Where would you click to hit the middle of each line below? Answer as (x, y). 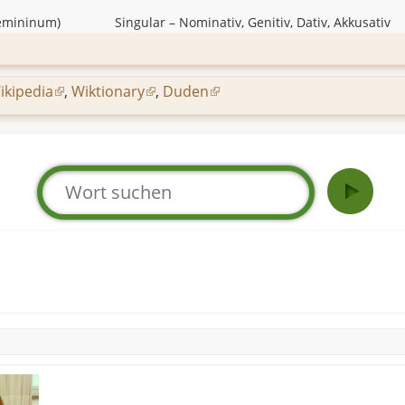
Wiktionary (108, 91)
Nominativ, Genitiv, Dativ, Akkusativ (285, 23)
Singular (140, 23)
